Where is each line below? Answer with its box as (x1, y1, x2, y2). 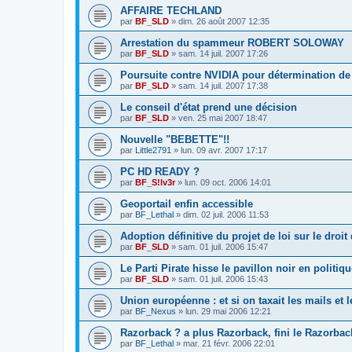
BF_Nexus (135, 306, 176, 317)
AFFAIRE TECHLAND (120, 5, 222, 17)
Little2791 (135, 145, 171, 156)
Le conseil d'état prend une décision (120, 101, 297, 114)
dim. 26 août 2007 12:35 (178, 16, 269, 27)
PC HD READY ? (120, 166, 200, 178)
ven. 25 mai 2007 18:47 (178, 113, 267, 123)
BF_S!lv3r (135, 178, 175, 188)
